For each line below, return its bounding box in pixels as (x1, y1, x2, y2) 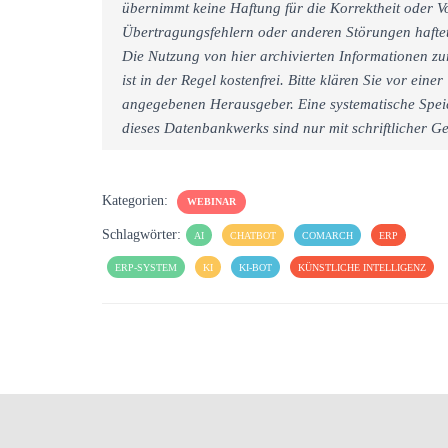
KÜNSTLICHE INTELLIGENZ (298, 261, 426, 273)
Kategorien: (102, 192, 172, 208)
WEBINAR (187, 195, 236, 207)
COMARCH (302, 229, 353, 241)
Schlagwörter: (102, 226, 181, 242)
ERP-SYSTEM (115, 261, 177, 273)
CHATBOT (230, 229, 276, 241)
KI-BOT (239, 261, 272, 273)
